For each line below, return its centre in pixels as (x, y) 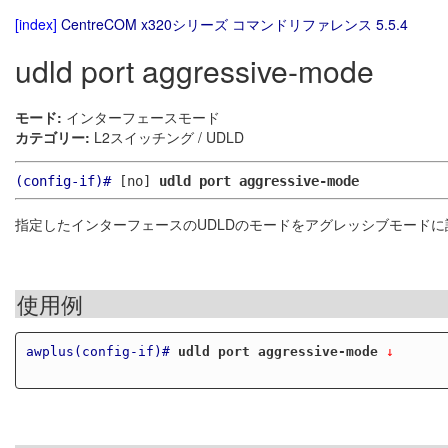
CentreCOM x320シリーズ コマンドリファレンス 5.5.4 (234, 24)
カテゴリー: (52, 137)
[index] (36, 24)
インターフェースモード (141, 117)
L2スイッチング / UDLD (167, 137)
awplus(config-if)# (97, 351)
